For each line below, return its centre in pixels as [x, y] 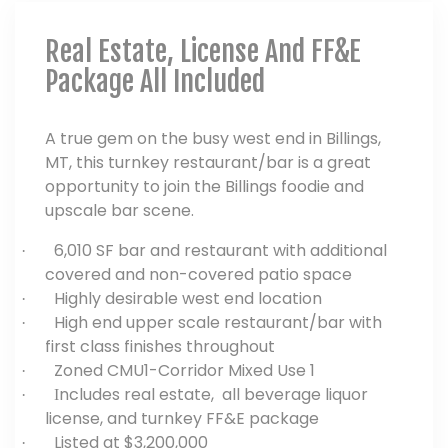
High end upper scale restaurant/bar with [218, 322]
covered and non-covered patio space [198, 274]
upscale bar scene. [119, 210]
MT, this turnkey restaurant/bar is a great [208, 162]
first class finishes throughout [160, 346]
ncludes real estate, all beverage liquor [213, 394]
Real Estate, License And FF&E [203, 51]
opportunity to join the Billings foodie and [204, 186]
